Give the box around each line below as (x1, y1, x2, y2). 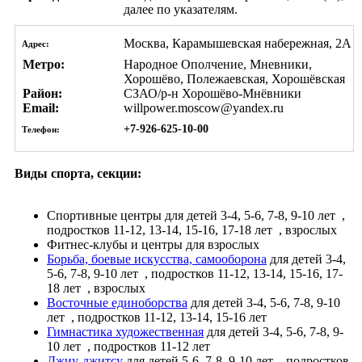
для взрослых (183, 237, 263, 251)
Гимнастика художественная (47, 324, 204, 339)
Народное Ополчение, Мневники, (124, 57, 312, 71)
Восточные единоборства (47, 295, 187, 309)
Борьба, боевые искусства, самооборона (47, 251, 267, 266)
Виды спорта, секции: (15, 166, 141, 180)
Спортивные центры (47, 208, 162, 222)
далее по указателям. (124, 2, 238, 16)
